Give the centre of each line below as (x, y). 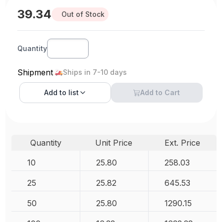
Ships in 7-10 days (95, 72)
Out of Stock (83, 14)
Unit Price (114, 143)
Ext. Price (182, 143)
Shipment (35, 72)
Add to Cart (160, 92)
